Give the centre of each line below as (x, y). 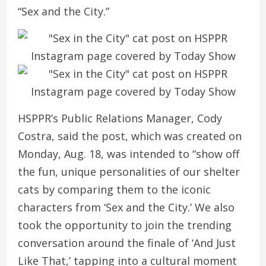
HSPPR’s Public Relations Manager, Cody (120, 118)
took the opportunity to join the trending (125, 225)
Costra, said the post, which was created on (130, 136)
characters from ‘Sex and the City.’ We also (126, 207)
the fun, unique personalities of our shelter (129, 171)
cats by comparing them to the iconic (114, 189)
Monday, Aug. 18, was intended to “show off (129, 153)
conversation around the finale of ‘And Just (127, 243)
